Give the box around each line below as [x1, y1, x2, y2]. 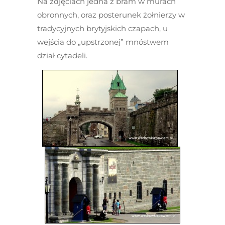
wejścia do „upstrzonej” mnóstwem [37, 37, 169, 47]
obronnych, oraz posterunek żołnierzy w [37, 10, 185, 20]
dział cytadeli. [37, 51, 87, 60]
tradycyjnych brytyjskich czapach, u [37, 24, 168, 33]
